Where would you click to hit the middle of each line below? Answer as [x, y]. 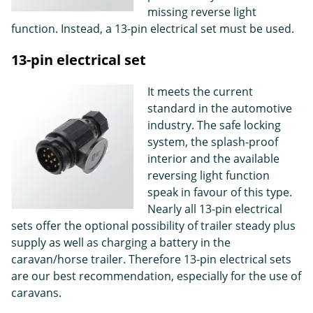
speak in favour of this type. [220, 192]
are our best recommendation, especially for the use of [156, 276]
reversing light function [209, 176]
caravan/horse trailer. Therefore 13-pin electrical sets [151, 260]
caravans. [36, 293]
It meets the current [200, 92]
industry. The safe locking [214, 125]
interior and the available [213, 159]
